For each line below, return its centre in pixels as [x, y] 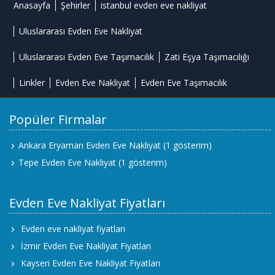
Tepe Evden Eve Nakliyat [67, 162]
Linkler [32, 82]
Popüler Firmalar [58, 119]
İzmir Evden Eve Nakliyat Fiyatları [86, 246]
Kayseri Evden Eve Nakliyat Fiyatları [91, 263]
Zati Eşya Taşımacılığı [207, 56]
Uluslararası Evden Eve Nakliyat [81, 31]
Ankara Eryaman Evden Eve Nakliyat [90, 145]
